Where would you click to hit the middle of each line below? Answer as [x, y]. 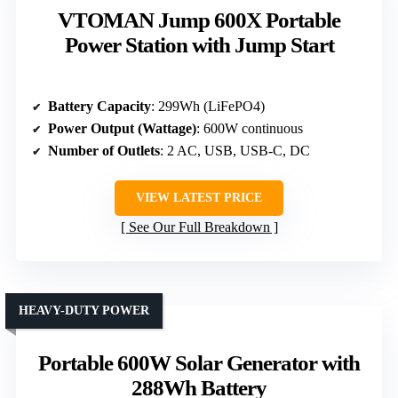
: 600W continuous [250, 128]
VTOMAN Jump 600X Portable [199, 20]
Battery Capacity [99, 106]
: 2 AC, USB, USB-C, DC [235, 150]
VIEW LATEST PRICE [199, 197]
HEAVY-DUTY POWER [84, 310]
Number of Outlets [104, 150]
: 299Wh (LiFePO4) [208, 106]
